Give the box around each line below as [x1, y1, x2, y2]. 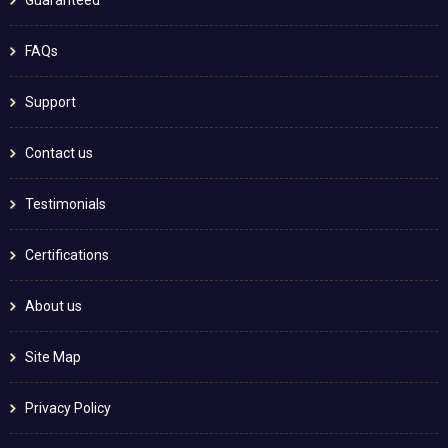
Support [25, 93, 76, 110]
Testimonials [25, 195, 106, 212]
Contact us [25, 144, 93, 161]
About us [25, 297, 82, 314]
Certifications [25, 246, 109, 263]
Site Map [25, 348, 81, 365]
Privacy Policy [25, 399, 111, 416]
